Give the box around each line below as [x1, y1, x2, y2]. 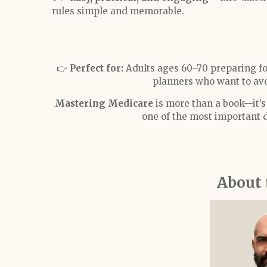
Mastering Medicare [55, 98, 153, 109]
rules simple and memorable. [52, 5, 184, 17]
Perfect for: [69, 63, 126, 74]
